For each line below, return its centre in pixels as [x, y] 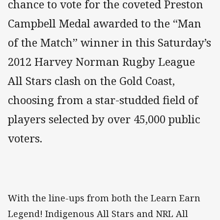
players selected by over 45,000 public [104, 119]
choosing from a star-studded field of [103, 100]
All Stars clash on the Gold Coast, [91, 81]
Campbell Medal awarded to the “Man [105, 24]
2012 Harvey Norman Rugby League [101, 62]
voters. [25, 138]
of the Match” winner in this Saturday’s [110, 43]
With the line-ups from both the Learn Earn [104, 198]
